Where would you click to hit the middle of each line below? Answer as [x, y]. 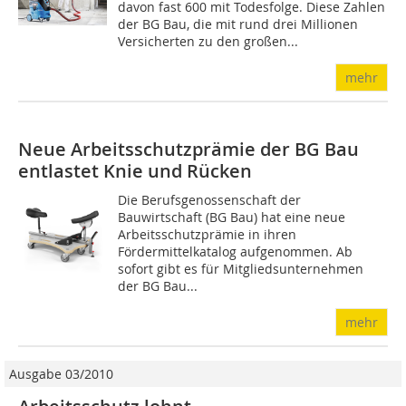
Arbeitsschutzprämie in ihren [208, 235]
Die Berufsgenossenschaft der [210, 200]
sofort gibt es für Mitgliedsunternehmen [241, 269]
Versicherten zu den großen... [208, 42]
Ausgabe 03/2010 [61, 374]
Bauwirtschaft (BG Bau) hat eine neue [232, 217]
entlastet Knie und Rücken [135, 171]
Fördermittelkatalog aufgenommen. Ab [236, 252]
